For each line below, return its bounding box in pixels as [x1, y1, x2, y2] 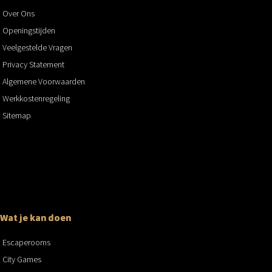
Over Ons [2, 8, 35, 19]
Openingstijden [2, 25, 55, 36]
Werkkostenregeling [2, 93, 70, 104]
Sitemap [2, 110, 31, 121]
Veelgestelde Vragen [2, 42, 72, 53]
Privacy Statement [2, 59, 64, 70]
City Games [2, 253, 41, 265]
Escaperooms [2, 236, 50, 248]
